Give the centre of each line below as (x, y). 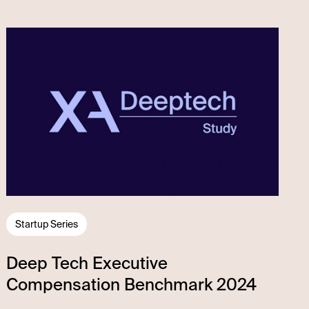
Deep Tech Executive (87, 263)
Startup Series (47, 225)
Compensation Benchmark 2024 (132, 285)
